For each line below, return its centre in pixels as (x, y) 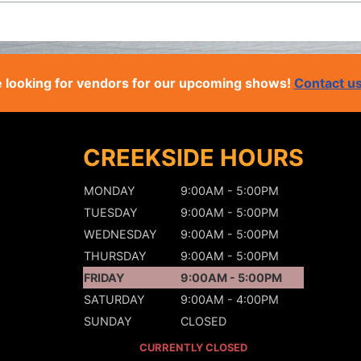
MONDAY (109, 191)
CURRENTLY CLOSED (193, 347)
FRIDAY (104, 278)
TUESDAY (110, 212)
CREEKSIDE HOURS (193, 158)
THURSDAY (115, 256)
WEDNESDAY (120, 234)
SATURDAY (114, 299)
